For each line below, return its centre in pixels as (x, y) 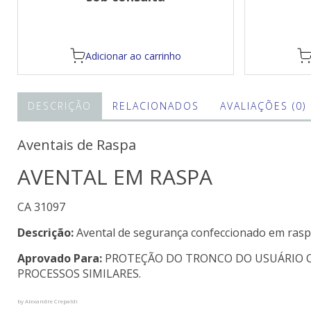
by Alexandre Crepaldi (48, 301)
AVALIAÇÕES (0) (263, 106)
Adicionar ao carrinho (134, 56)
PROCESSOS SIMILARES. (79, 274)
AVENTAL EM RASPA (115, 177)
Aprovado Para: (61, 258)
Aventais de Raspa (77, 145)
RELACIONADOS (156, 106)
